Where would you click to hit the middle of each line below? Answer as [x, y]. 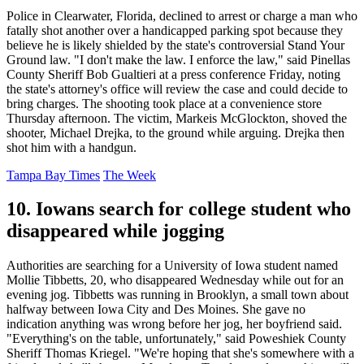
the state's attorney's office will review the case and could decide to [177, 89]
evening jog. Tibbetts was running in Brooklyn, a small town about [178, 295]
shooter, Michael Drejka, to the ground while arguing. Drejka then [175, 132]
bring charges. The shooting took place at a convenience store [164, 103]
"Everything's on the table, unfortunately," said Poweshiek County [176, 339]
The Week [130, 175]
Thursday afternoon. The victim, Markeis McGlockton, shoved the [177, 118]
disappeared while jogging [115, 231]
